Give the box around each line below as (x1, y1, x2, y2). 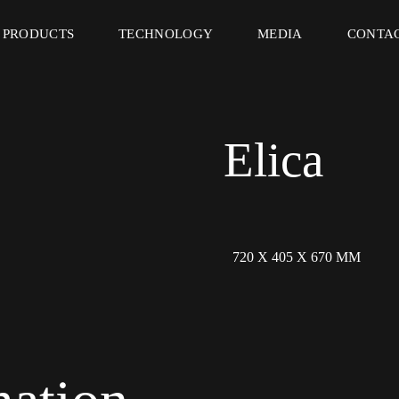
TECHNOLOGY (118, 27, 214, 41)
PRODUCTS (2, 27, 75, 41)
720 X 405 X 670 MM (232, 249, 361, 265)
